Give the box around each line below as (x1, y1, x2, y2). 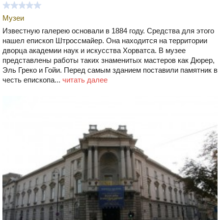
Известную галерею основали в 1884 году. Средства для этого (2, 27, 214, 35)
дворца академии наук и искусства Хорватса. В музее (2, 46, 186, 55)
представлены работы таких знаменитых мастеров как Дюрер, (2, 56, 215, 65)
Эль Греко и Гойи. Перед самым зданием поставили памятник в (2, 66, 218, 75)
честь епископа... (2, 76, 62, 84)
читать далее (62, 76, 108, 84)
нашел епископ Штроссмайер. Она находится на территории (2, 36, 207, 45)
